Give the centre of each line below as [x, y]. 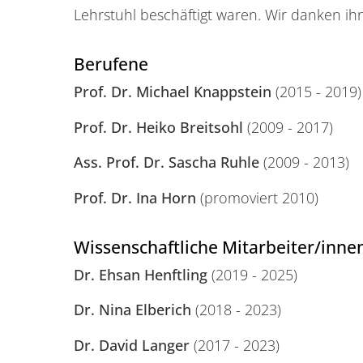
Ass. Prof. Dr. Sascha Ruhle [166, 162]
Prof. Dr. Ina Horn [137, 197]
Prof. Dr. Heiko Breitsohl [158, 127]
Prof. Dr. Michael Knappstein [172, 91]
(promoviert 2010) [259, 197]
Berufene [111, 64]
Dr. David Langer [131, 345]
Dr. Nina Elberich [134, 310]
